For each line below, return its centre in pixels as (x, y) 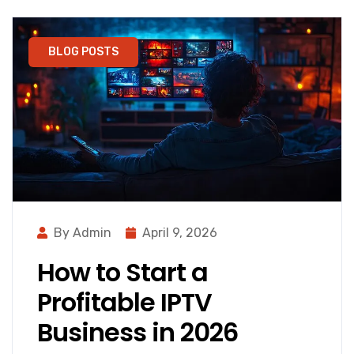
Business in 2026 (137, 333)
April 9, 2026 (180, 233)
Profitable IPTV (124, 303)
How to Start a (122, 273)
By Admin (83, 233)
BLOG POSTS (83, 51)
